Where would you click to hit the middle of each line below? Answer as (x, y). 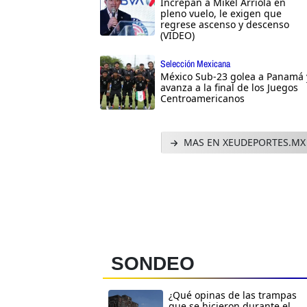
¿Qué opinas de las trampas (233, 295)
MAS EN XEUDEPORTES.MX (243, 143)
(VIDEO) (177, 36)
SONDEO (153, 264)
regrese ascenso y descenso (225, 25)
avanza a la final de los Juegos (229, 88)
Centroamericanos (202, 99)
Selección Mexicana (195, 64)
